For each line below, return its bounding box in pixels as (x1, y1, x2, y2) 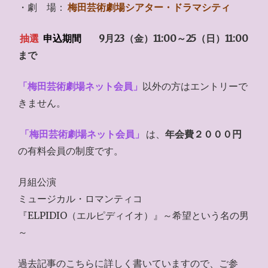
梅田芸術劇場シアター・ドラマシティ (68, 1, 231, 13)
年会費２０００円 (165, 128, 242, 140)
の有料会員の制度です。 (18, 145, 123, 157)
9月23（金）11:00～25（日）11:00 (99, 32, 249, 44)
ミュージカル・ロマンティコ (18, 193, 142, 205)
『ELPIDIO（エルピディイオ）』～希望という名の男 (18, 209, 249, 221)
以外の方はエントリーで (142, 80, 248, 92)
